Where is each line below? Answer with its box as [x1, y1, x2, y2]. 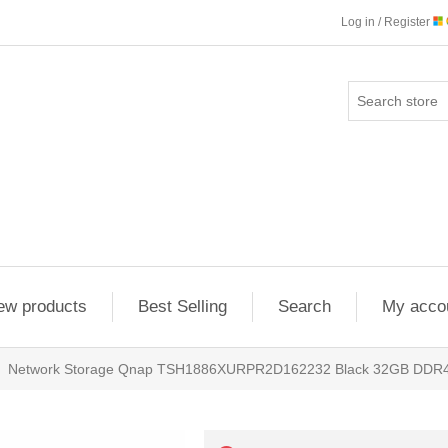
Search [277, 297, 331, 316]
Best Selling [137, 297, 227, 316]
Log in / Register [341, 15, 433, 29]
